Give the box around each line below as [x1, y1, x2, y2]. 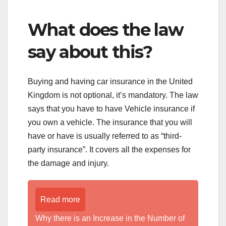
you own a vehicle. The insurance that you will [28, 118, 192, 127]
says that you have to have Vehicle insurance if [28, 104, 195, 113]
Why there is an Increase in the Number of [35, 213, 185, 222]
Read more [40, 195, 80, 204]
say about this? [28, 41, 152, 63]
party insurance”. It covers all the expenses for [28, 145, 191, 154]
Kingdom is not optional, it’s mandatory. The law [28, 90, 198, 99]
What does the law [28, 19, 184, 41]
